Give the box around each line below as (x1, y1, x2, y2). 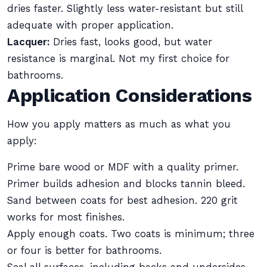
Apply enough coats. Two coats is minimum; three (7, 228, 254, 240)
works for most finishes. (7, 212, 125, 223)
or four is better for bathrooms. (7, 245, 162, 256)
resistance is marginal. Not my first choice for (7, 53, 229, 64)
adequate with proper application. (7, 20, 173, 31)
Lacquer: (7, 36, 49, 48)
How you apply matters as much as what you (7, 119, 231, 130)
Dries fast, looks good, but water (49, 36, 212, 48)
